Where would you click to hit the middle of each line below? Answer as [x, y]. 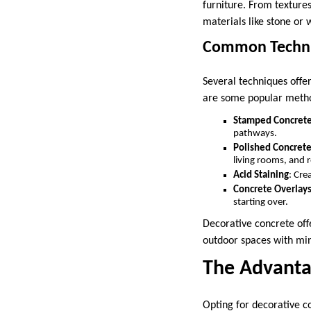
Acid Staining [261, 176]
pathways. [255, 134]
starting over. [261, 203]
